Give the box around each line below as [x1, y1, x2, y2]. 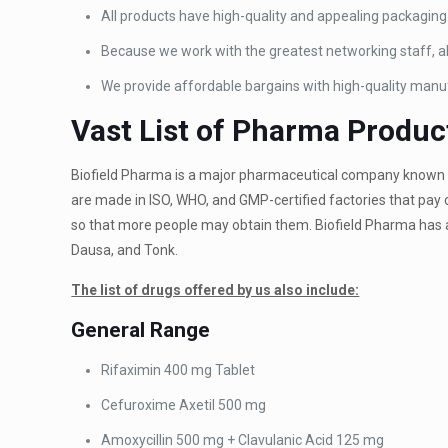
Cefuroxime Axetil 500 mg [101, 397, 267, 413]
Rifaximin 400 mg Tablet [101, 362, 256, 378]
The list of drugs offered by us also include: [71, 282, 360, 298]
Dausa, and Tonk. [71, 242, 179, 258]
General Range [71, 318, 211, 342]
